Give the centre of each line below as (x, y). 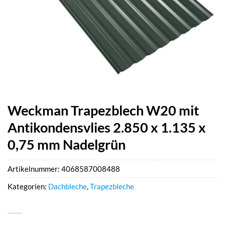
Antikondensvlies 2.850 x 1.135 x (107, 127)
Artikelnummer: (34, 169)
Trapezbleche (112, 187)
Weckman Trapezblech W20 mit (103, 110)
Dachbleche (68, 187)
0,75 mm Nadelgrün (67, 144)
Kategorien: (28, 187)
